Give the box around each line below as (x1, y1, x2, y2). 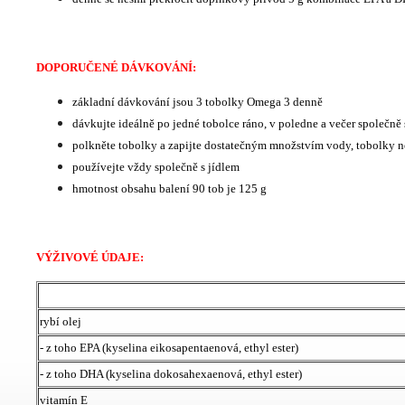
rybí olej (40, 315, 81, 329)
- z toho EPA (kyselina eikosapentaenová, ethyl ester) (40, 341, 298, 355)
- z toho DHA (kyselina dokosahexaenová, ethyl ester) (40, 367, 302, 381)
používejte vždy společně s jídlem (72, 160, 240, 174)
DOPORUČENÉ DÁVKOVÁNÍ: (36, 61, 196, 75)
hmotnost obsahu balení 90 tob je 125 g (72, 182, 267, 196)
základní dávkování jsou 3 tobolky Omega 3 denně (72, 95, 323, 109)
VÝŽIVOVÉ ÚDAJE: (36, 250, 144, 265)
